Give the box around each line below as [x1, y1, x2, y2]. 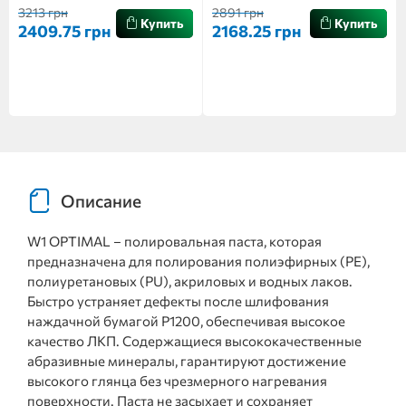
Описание [61, 189, 141, 211]
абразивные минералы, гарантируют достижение [27, 353, 346, 369]
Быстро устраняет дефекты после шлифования [27, 293, 329, 309]
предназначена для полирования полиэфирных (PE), [27, 253, 370, 269]
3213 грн [18, 5, 68, 20]
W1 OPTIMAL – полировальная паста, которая [27, 233, 322, 249]
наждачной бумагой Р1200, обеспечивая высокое [27, 313, 345, 329]
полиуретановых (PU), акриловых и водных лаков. [27, 273, 353, 289]
